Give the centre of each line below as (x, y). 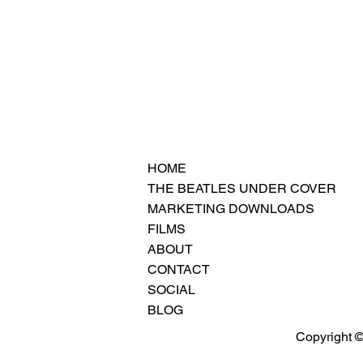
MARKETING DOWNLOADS (231, 209)
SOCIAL (171, 290)
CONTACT (179, 269)
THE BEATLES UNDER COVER (242, 188)
